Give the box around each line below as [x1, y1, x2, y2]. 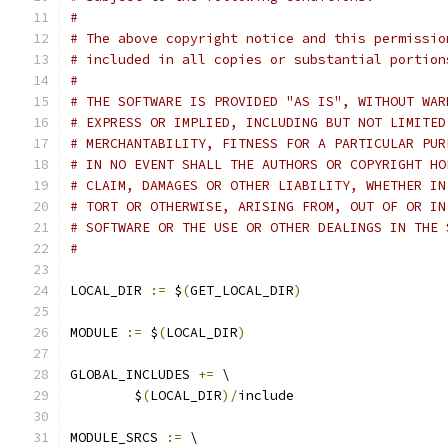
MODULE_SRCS [70, 429, 166, 446]
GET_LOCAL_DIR [190, 282, 294, 299]
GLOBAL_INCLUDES [70, 366, 198, 383]
